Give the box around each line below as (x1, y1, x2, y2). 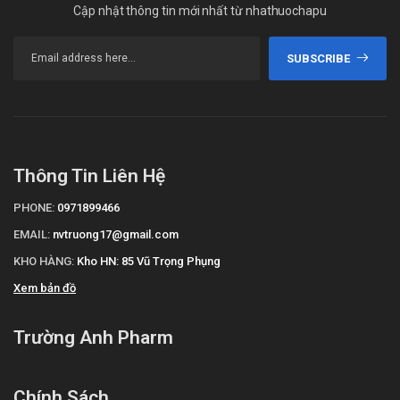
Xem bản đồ (13, 280, 76, 295)
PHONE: (13, 200, 54, 214)
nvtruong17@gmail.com (53, 227, 179, 241)
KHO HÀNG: (13, 254, 74, 268)
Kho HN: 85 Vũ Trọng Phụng (77, 254, 221, 268)
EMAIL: (13, 227, 50, 241)
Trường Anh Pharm (13, 326, 173, 348)
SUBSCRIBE (286, 52, 350, 66)
